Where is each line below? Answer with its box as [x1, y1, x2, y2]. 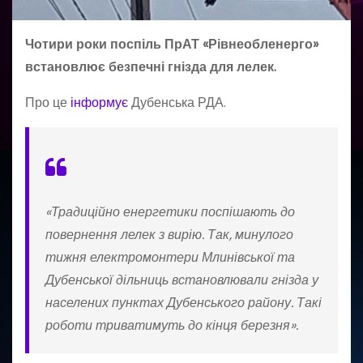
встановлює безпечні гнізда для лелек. [25, 57, 276, 76]
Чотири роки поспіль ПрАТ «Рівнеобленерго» [25, 34, 318, 53]
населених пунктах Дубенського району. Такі [45, 293, 322, 312]
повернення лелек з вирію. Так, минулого [45, 224, 293, 244]
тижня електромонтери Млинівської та [45, 247, 295, 267]
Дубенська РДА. [128, 92, 226, 112]
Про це [25, 92, 70, 112]
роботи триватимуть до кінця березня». [45, 315, 298, 335]
